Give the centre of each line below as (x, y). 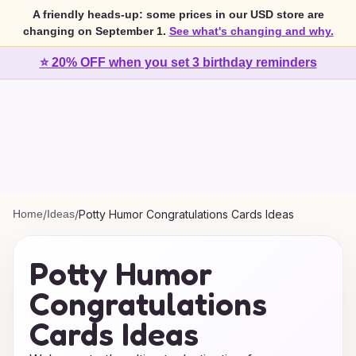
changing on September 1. (94, 31)
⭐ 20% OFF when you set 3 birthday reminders (178, 62)
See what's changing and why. (251, 31)
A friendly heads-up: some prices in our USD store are (178, 14)
